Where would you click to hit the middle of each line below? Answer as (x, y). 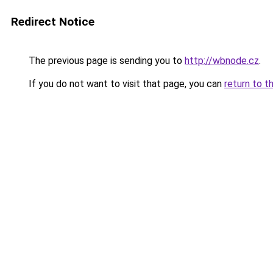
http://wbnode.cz (222, 61)
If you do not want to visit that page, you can (125, 84)
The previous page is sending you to (105, 61)
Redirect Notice (53, 22)
